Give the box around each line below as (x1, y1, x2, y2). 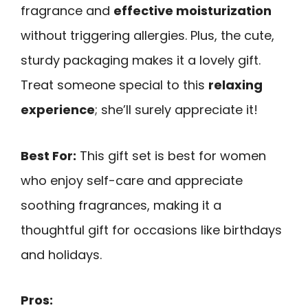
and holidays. (21, 245, 102, 263)
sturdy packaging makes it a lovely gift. (21, 51, 261, 69)
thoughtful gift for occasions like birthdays (21, 221, 282, 239)
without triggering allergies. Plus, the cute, (21, 26, 274, 44)
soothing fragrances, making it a (21, 196, 221, 214)
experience (21, 100, 95, 118)
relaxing (208, 76, 263, 93)
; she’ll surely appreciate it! (95, 100, 258, 118)
